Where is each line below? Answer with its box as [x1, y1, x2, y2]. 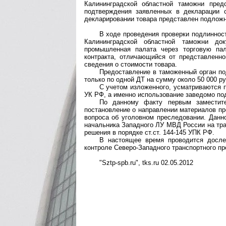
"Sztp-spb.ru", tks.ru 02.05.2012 [99, 158, 193, 166]
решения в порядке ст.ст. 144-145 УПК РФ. [84, 128, 214, 136]
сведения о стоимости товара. [84, 60, 177, 68]
